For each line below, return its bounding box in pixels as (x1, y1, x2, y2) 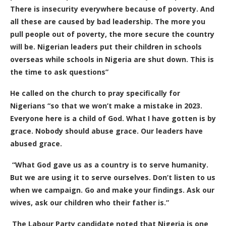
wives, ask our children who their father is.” (10, 197, 169, 207)
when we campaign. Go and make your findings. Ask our (10, 185, 214, 195)
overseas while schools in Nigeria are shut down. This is (10, 54, 214, 64)
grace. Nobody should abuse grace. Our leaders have (10, 126, 203, 136)
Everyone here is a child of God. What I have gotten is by (10, 113, 216, 123)
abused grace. (10, 138, 62, 148)
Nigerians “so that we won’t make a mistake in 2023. (10, 100, 202, 110)
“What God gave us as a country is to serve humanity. (12, 159, 208, 169)
